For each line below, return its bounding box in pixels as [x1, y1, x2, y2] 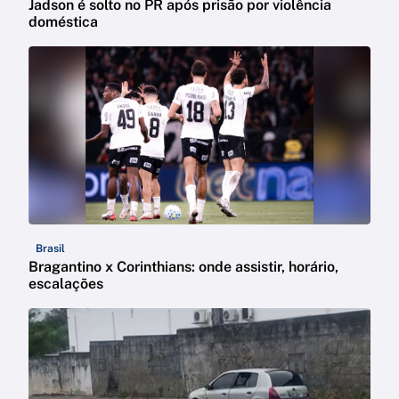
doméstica [28, 13, 98, 31]
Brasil [36, 242, 65, 256]
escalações [28, 275, 103, 293]
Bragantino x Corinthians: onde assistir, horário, [28, 258, 338, 276]
